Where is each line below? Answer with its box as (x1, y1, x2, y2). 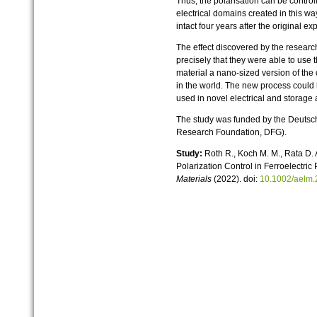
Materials (175, 174, 212, 185)
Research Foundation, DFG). (175, 127, 287, 138)
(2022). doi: (211, 174, 260, 185)
